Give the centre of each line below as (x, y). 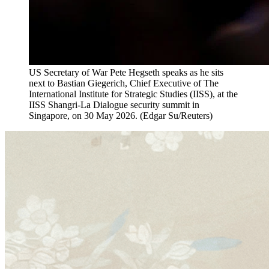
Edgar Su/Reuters (176, 116)
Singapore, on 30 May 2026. (83, 116)
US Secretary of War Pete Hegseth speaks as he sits (126, 73)
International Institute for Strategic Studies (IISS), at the (133, 94)
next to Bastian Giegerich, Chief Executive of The (124, 83)
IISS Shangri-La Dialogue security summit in (114, 105)
